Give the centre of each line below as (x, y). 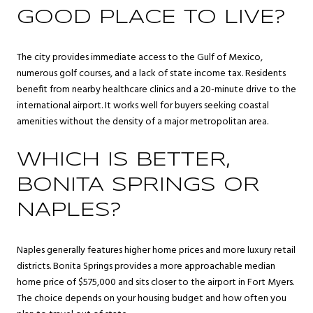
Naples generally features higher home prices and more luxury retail (156, 250)
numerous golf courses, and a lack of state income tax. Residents (151, 73)
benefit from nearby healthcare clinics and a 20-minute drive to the (156, 89)
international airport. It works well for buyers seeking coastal (143, 105)
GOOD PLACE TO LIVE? (151, 17)
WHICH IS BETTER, (123, 161)
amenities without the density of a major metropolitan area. (143, 122)
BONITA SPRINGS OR (138, 186)
